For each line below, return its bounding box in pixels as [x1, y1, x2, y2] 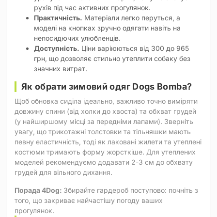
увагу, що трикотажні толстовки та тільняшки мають [15, 127, 191, 136]
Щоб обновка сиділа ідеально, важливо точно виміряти [15, 97, 198, 106]
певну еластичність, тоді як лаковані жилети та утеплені [15, 138, 201, 146]
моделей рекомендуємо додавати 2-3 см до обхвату [15, 158, 193, 167]
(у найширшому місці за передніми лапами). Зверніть [15, 117, 193, 126]
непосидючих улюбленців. [34, 34, 121, 42]
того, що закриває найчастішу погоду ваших [15, 196, 163, 205]
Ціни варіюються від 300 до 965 [79, 44, 189, 52]
